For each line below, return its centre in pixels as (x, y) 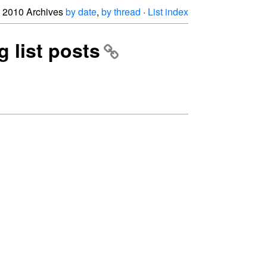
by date (81, 12)
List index (168, 12)
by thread (121, 12)
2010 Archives (34, 12)
